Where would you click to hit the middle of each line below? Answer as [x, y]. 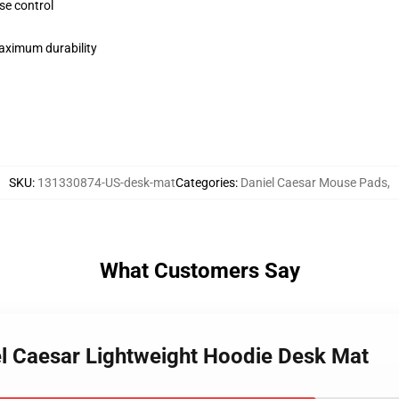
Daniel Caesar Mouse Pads [314, 183]
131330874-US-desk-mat [106, 183]
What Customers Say [199, 271]
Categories [205, 183]
